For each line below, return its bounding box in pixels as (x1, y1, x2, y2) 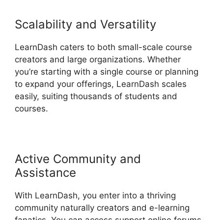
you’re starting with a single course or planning (15, 67, 198, 77)
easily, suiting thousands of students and (15, 91, 177, 102)
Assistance (15, 165, 76, 180)
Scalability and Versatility (15, 17, 156, 32)
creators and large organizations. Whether (15, 55, 181, 65)
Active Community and (15, 152, 141, 166)
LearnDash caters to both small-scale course (15, 42, 192, 53)
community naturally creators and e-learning (15, 203, 190, 213)
